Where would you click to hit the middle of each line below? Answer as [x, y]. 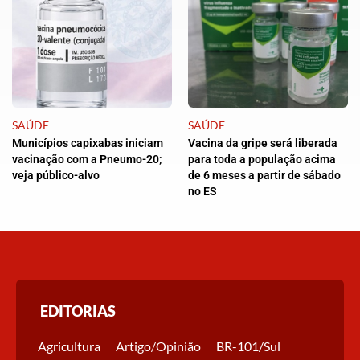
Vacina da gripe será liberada [263, 143]
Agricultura [69, 346]
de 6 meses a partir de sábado [264, 175]
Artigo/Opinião [158, 346]
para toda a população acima [262, 159]
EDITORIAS [78, 311]
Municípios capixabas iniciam [88, 143]
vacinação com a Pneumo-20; [87, 159]
